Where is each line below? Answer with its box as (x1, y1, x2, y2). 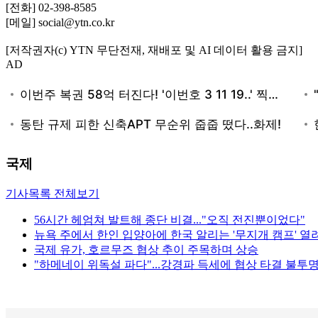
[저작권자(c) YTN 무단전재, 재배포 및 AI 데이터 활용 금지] (6, 43, 302, 56)
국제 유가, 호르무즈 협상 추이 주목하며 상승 (34, 243, 258, 256)
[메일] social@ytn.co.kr (6, 16, 114, 28)
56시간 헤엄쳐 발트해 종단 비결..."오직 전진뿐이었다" (34, 214, 305, 226)
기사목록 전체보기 (6, 187, 99, 200)
